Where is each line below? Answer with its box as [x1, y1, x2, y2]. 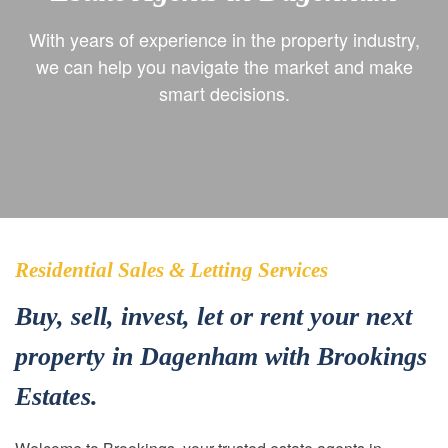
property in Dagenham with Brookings [15, 342, 427, 371]
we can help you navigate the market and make [35, 52, 413, 79]
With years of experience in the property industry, [28, 25, 420, 52]
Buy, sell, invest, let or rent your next [15, 302, 412, 331]
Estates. [15, 382, 98, 411]
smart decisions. [158, 79, 290, 106]
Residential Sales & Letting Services [15, 257, 328, 282]
